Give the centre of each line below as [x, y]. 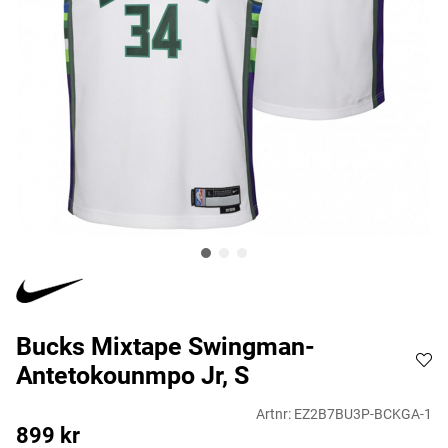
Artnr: [275, 415]
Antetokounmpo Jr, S [132, 376]
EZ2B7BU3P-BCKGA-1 [363, 415]
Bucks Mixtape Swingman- [165, 347]
